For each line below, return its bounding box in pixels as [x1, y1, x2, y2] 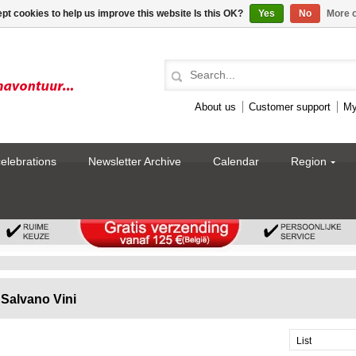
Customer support [249, 101, 331, 113]
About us [195, 101, 236, 113]
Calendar [213, 155, 259, 168]
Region [291, 155, 327, 168]
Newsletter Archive [88, 155, 181, 168]
